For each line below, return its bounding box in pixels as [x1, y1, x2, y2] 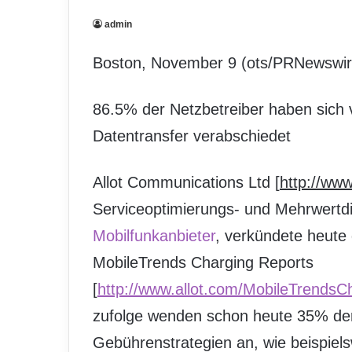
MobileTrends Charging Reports [93, 254, 313, 271]
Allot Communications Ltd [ [93, 174, 280, 191]
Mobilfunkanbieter [93, 227, 215, 244]
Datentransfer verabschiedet [93, 127, 291, 145]
